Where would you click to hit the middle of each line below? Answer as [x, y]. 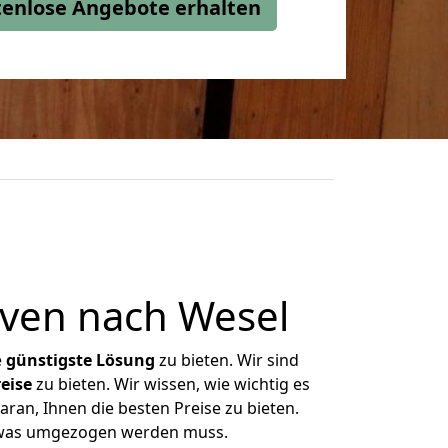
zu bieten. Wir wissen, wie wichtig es [170, 384]
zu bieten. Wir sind [227, 360]
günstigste [49, 360]
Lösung [125, 360]
